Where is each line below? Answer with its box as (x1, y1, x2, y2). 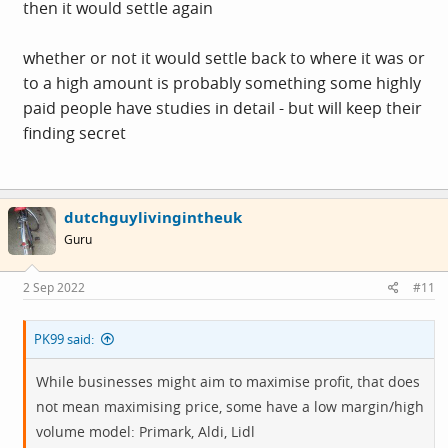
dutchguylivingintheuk (64, 207, 242, 227)
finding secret (23, 122, 126, 144)
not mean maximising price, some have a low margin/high (36, 396, 424, 416)
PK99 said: (34, 329, 94, 348)
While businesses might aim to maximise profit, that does (36, 371, 420, 391)
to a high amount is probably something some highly (23, 72, 421, 94)
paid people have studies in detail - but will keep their (23, 97, 422, 119)
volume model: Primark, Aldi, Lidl (36, 421, 255, 441)
